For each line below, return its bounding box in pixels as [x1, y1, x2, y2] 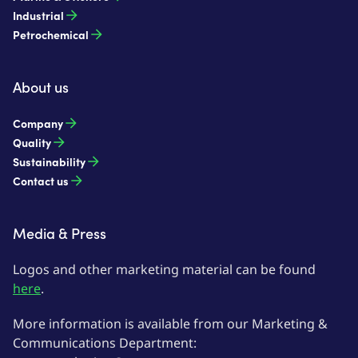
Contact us [13, 173, 69, 189]
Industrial [13, 7, 64, 23]
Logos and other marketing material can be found [13, 261, 316, 278]
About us [13, 77, 69, 97]
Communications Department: [13, 334, 197, 352]
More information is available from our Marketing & [13, 315, 328, 332]
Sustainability [13, 153, 86, 169]
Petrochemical [13, 26, 89, 42]
